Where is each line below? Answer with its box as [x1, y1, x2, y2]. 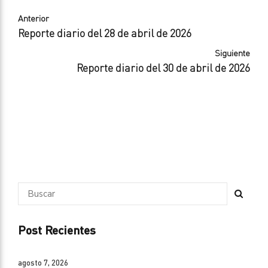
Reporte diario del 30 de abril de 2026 [77, 62, 250, 75]
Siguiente [215, 48, 250, 59]
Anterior [18, 13, 49, 24]
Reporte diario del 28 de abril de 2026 [18, 27, 191, 40]
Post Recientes [18, 223, 96, 237]
